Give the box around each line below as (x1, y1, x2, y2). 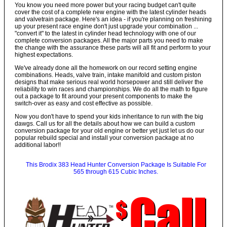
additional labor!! (15, 141, 61, 148)
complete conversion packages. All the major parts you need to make (15, 36, 203, 44)
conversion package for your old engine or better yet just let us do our (15, 127, 204, 134)
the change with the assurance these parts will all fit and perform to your (15, 44, 211, 51)
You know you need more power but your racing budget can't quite (15, 1, 196, 9)
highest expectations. (15, 51, 73, 58)
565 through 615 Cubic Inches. (73, 168, 158, 175)
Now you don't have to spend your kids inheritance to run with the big (15, 112, 203, 120)
